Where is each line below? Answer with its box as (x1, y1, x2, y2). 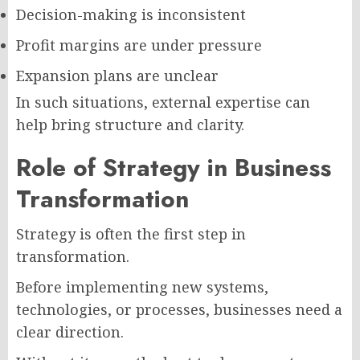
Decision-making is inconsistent (16, 5, 246, 24)
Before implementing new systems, (16, 277, 268, 297)
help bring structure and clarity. (16, 115, 244, 134)
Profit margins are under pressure (16, 35, 262, 55)
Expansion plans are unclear (16, 66, 219, 85)
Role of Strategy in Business (16, 150, 331, 185)
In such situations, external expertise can (16, 92, 310, 112)
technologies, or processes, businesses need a (16, 300, 342, 319)
